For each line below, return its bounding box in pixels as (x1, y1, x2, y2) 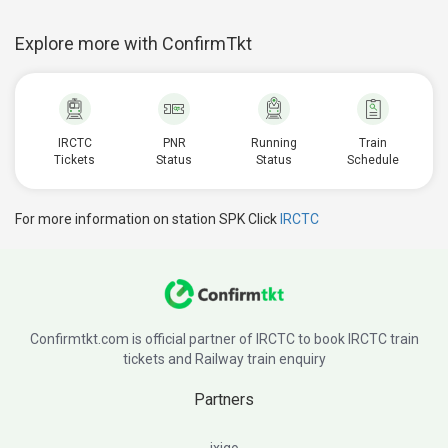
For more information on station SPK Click (15, 211, 280, 227)
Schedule (347, 153, 400, 167)
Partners (194, 390, 254, 409)
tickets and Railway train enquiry (122, 351, 326, 367)
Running (250, 136, 297, 150)
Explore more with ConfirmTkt (15, 33, 252, 54)
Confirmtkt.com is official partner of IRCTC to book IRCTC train (29, 331, 419, 347)
